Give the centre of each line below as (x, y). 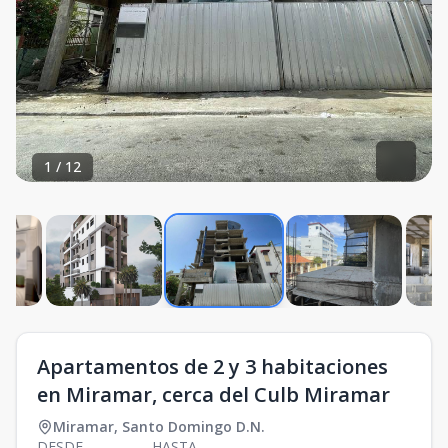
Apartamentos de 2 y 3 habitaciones (212, 366)
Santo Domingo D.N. (193, 426)
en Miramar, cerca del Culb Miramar (213, 394)
